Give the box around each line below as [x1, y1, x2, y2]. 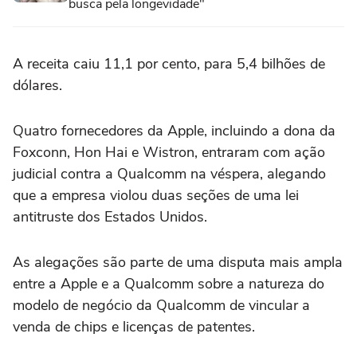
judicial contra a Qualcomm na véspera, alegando [13, 164, 326, 184]
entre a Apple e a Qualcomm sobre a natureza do [13, 274, 324, 294]
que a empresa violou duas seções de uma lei [13, 186, 299, 206]
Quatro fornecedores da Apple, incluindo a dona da [13, 121, 335, 141]
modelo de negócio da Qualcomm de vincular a [13, 296, 310, 316]
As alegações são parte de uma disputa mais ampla [13, 253, 343, 273]
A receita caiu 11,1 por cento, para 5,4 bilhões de [13, 54, 325, 74]
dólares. [13, 76, 62, 96]
